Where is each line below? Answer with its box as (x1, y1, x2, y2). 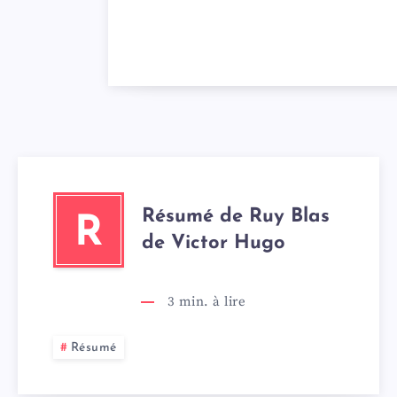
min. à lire (175, 293, 246, 310)
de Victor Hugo (142, 232, 285, 253)
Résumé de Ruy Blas (142, 206, 330, 227)
